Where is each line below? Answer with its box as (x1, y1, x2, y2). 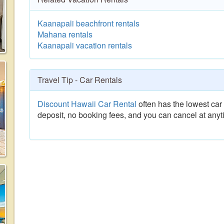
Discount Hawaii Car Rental (37, 98, 136, 109)
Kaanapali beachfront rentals (37, 17, 139, 29)
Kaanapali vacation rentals (37, 39, 132, 51)
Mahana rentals (37, 28, 92, 40)
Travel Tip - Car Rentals (37, 74, 122, 85)
